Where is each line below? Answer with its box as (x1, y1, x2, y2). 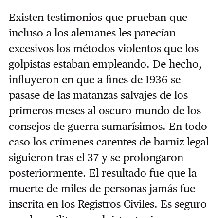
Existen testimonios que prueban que (8, 11, 187, 24)
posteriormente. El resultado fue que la (8, 166, 197, 180)
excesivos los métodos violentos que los (8, 42, 199, 55)
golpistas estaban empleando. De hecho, (8, 57, 202, 71)
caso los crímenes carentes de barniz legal (8, 135, 209, 148)
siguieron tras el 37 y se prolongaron (8, 151, 183, 164)
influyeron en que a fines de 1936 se (8, 73, 181, 86)
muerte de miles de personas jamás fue (8, 182, 195, 195)
